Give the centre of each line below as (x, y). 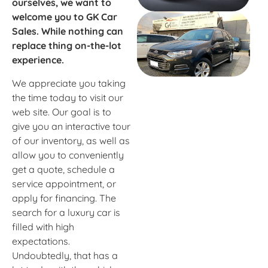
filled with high (43, 226)
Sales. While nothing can (68, 31)
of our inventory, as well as (71, 140)
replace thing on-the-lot (67, 46)
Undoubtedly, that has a (65, 255)
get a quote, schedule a (63, 169)
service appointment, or (64, 183)
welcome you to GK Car (65, 17)
